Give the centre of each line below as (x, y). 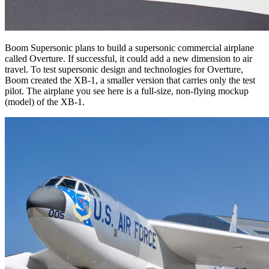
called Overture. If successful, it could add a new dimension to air (128, 58)
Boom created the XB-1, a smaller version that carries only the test (130, 80)
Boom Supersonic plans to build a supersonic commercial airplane (129, 47)
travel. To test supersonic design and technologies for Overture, (124, 69)
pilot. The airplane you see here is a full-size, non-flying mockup (127, 91)
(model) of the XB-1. (45, 101)
